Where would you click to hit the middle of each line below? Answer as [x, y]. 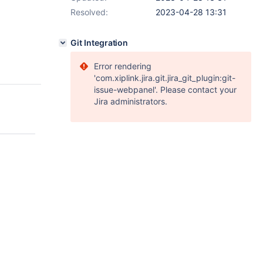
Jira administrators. [131, 101]
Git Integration [100, 43]
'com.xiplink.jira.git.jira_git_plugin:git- [165, 78]
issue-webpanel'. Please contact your [165, 90]
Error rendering [123, 66]
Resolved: [89, 12]
